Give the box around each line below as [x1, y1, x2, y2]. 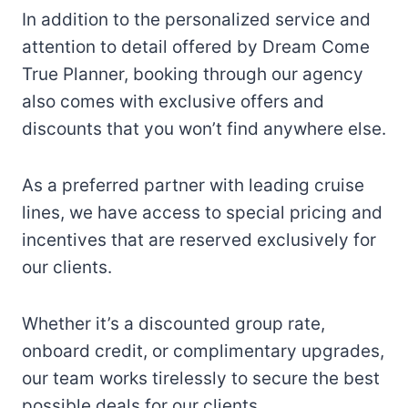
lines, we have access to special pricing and [22, 202, 382, 224]
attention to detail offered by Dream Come [22, 36, 370, 58]
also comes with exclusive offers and [22, 91, 324, 113]
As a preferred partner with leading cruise [22, 175, 364, 197]
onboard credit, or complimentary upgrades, [22, 341, 384, 362]
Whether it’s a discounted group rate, [22, 313, 325, 335]
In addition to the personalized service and [22, 9, 371, 31]
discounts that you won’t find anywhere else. [22, 118, 386, 140]
